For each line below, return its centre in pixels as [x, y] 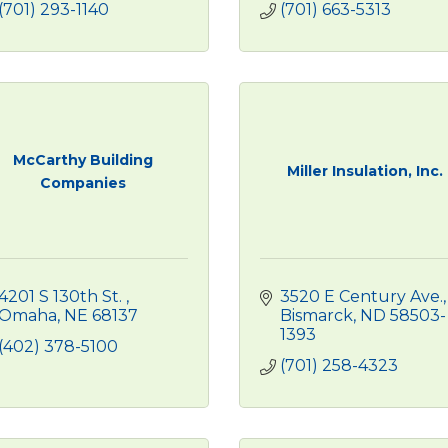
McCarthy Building [82, 159]
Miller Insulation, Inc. [365, 171]
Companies [82, 182]
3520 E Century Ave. [361, 296]
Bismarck [316, 315]
